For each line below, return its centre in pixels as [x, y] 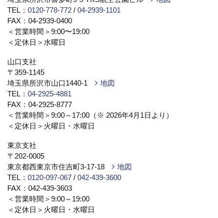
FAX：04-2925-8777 [43, 105]
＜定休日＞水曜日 [36, 42]
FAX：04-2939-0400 [43, 21]
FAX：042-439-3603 [43, 188]
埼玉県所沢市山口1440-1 [51, 83]
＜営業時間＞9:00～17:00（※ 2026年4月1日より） [94, 115]
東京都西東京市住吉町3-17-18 [60, 167]
